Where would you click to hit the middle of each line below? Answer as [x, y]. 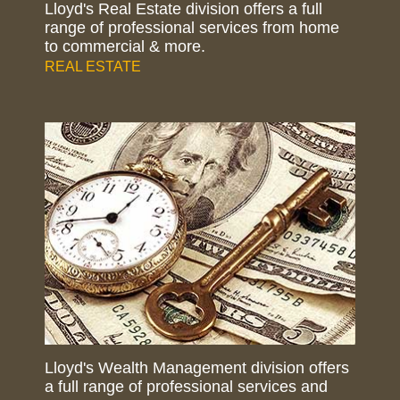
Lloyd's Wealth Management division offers [197, 367]
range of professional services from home [192, 28]
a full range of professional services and [186, 386]
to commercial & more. [125, 47]
